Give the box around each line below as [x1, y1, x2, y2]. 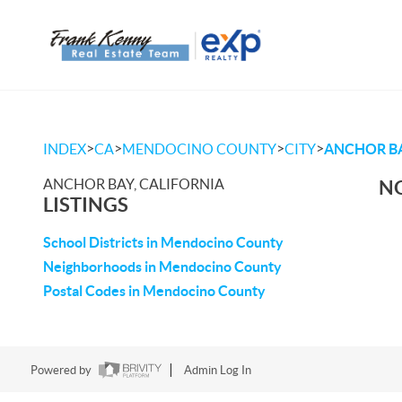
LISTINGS [43, 193, 128, 215]
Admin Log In [183, 363, 251, 378]
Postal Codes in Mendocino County [43, 283, 266, 299]
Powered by [30, 363, 94, 378]
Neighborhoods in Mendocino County [43, 258, 282, 275]
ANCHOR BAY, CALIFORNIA [43, 176, 224, 192]
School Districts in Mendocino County [43, 234, 284, 250]
